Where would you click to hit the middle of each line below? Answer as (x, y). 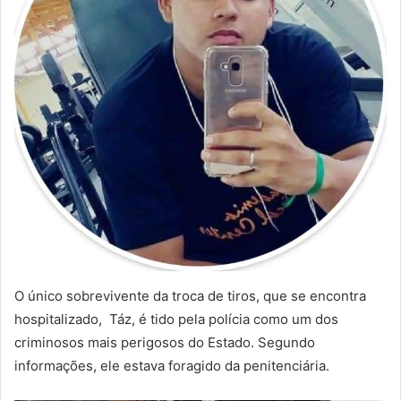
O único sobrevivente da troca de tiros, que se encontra (190, 296)
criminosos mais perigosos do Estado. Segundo (165, 343)
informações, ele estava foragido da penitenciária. (172, 366)
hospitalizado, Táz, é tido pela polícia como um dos (176, 320)
